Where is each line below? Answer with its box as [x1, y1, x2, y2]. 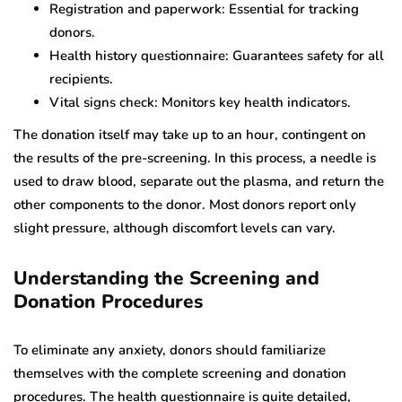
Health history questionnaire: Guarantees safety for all [49, 46, 384, 65]
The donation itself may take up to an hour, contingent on [13, 125, 366, 144]
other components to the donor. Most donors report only [13, 195, 356, 214]
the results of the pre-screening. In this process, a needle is [13, 148, 376, 167]
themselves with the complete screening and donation [13, 363, 346, 382]
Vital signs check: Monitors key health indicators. [49, 92, 351, 111]
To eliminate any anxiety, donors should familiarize [13, 340, 326, 359]
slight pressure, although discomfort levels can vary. [13, 218, 336, 237]
